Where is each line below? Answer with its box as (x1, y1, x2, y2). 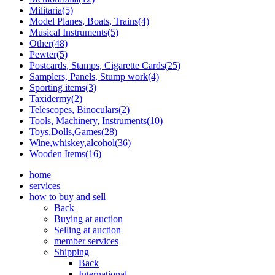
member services (54, 236, 118, 247)
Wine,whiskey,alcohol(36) (29, 137, 131, 149)
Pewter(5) (29, 49, 68, 60)
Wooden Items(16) (29, 149, 101, 160)
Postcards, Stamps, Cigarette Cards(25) (29, 60, 180, 71)
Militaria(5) (29, 5, 73, 16)
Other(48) (29, 38, 68, 49)
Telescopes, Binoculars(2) (29, 104, 130, 115)
